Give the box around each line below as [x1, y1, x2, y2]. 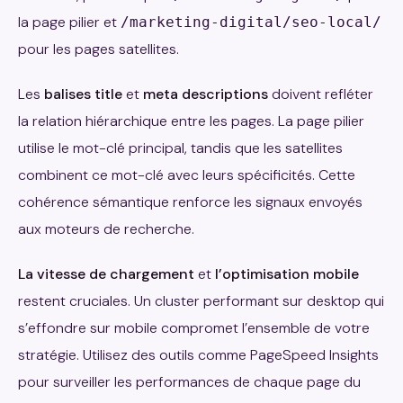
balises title [44, 84, 122, 103]
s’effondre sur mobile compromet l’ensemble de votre [18, 318, 370, 337]
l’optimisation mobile [215, 264, 359, 283]
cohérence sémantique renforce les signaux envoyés [18, 192, 363, 211]
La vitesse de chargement [18, 264, 194, 283]
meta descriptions [143, 84, 268, 103]
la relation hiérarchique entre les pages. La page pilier [18, 111, 364, 130]
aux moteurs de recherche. [18, 219, 194, 238]
